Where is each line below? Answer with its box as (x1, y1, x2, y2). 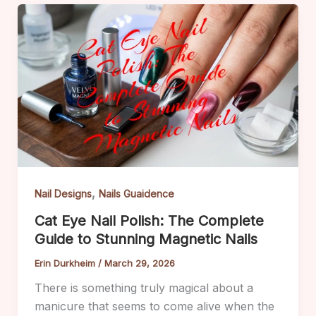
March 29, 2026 (104, 257, 175, 269)
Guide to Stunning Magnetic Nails (34, 231, 257, 248)
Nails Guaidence (98, 188, 174, 200)
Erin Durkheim (34, 257, 98, 269)
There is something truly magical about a (34, 281, 253, 296)
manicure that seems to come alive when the (34, 299, 274, 314)
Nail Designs (34, 188, 92, 200)
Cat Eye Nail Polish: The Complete (34, 212, 264, 230)
